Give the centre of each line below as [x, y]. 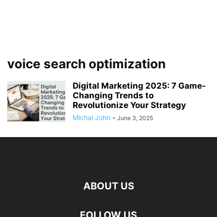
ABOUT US [108, 186]
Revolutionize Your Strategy [129, 105]
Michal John [92, 117]
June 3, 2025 [135, 118]
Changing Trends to [113, 95]
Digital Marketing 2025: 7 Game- [139, 86]
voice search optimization [86, 64]
